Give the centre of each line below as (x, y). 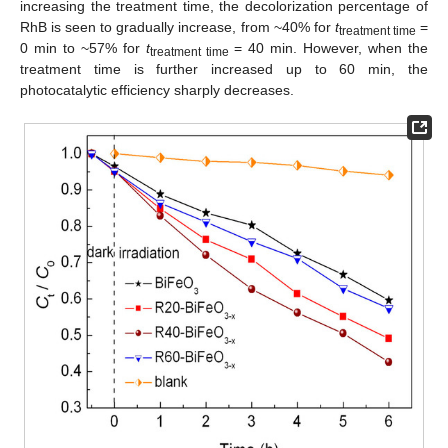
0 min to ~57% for (83, 47)
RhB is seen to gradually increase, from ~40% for (177, 26)
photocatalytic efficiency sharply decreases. (157, 89)
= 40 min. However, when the (328, 47)
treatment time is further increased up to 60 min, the (224, 68)
